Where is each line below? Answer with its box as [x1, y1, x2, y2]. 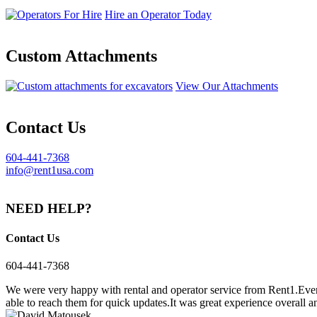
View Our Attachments [175, 79, 278, 92]
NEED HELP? [6, 201, 92, 217]
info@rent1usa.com [6, 163, 93, 176]
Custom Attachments [6, 46, 157, 65]
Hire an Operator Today [105, 8, 212, 21]
